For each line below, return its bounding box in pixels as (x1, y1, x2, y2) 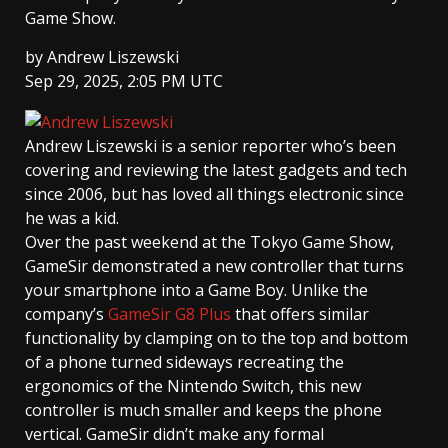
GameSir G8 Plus (108, 303, 231, 326)
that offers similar (231, 303, 369, 326)
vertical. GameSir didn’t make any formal (25, 423, 324, 446)
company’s (25, 303, 108, 326)
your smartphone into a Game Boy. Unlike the (25, 279, 368, 302)
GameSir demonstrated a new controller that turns (25, 255, 404, 278)
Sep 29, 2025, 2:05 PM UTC (25, 70, 223, 93)
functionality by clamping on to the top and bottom (25, 327, 408, 350)
